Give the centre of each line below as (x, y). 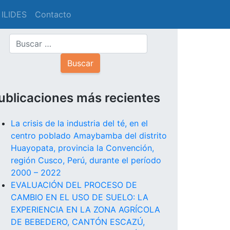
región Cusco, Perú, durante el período (86, 160)
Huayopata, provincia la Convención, (82, 148)
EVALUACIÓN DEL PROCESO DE (74, 185)
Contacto (53, 14)
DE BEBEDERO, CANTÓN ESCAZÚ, (78, 222)
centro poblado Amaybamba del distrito (89, 136)
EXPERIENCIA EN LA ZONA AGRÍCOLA (85, 210)
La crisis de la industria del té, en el (79, 123)
